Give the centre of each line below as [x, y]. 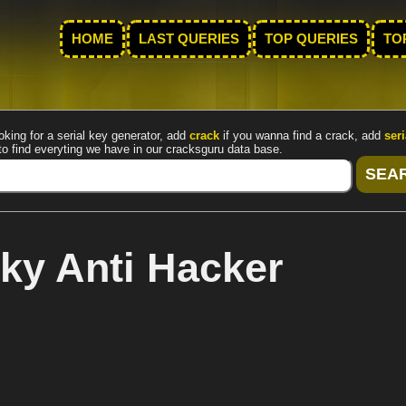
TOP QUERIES [311, 39]
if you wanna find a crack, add [302, 135]
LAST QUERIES [189, 39]
